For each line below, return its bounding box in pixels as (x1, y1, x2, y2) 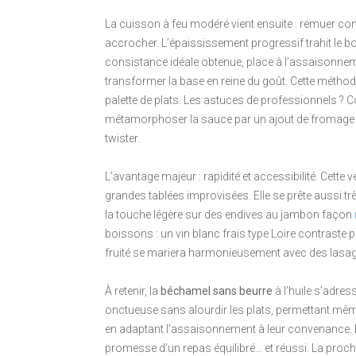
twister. (105, 132, 140, 145)
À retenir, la (105, 284, 161, 298)
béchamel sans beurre (161, 284, 273, 298)
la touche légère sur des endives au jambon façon (105, 208, 354, 222)
